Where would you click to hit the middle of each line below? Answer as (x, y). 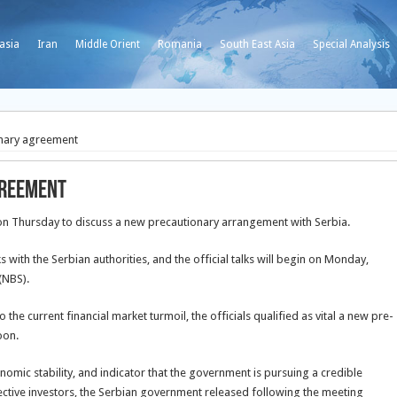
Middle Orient (108, 44)
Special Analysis (351, 44)
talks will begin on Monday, (300, 259)
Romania (180, 44)
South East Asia (257, 44)
